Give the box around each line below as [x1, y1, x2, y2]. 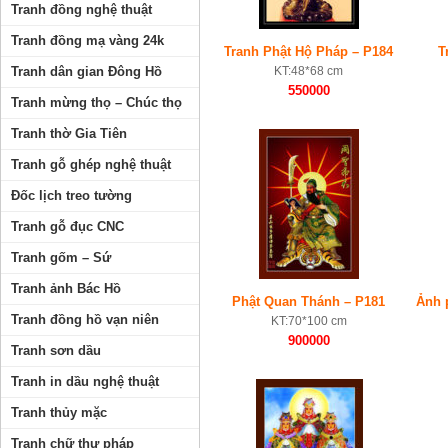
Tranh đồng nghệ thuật [11, 2, 152, 17]
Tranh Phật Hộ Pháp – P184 [224, 44, 394, 59]
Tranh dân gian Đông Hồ [11, 64, 162, 79]
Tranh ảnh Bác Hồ [11, 281, 121, 296]
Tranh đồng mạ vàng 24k [11, 33, 164, 48]
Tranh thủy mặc [11, 405, 107, 420]
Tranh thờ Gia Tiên [11, 126, 127, 141]
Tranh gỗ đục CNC [11, 219, 124, 234]
